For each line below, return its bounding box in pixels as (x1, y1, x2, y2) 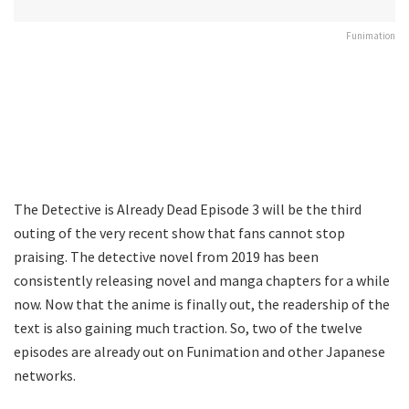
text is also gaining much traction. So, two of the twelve (14, 318, 362, 337)
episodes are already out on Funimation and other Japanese (14, 341, 385, 361)
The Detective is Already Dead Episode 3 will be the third (14, 199, 362, 218)
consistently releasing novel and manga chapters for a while (14, 270, 390, 289)
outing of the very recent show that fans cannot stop (14, 223, 345, 242)
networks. (14, 365, 76, 384)
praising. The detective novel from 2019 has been (14, 246, 319, 266)
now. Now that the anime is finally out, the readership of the (14, 294, 390, 313)
